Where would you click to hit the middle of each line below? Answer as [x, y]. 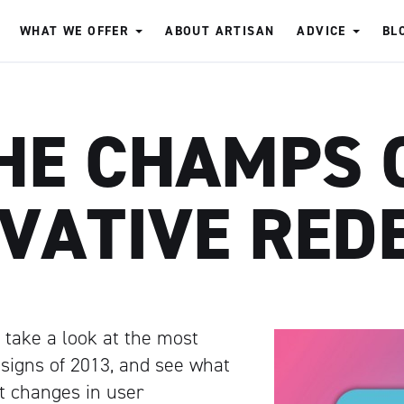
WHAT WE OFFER [75, 31]
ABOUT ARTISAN [220, 31]
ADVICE [321, 31]
